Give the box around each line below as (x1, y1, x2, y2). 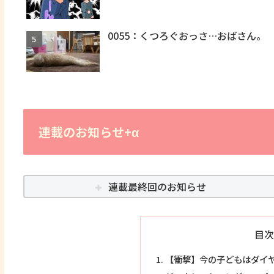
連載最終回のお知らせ (108, 179, 206, 194)
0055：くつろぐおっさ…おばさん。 (108, 28, 267, 43)
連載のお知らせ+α (38, 123, 139, 141)
